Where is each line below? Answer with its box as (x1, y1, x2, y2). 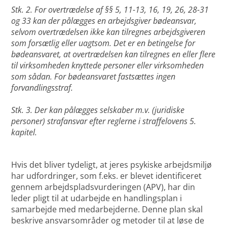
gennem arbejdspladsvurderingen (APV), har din (11, 181, 196, 193)
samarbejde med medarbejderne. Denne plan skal (11, 204, 203, 215)
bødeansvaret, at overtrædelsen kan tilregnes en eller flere (11, 49, 216, 60)
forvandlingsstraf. (11, 82, 73, 94)
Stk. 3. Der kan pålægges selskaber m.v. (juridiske (11, 104, 185, 116)
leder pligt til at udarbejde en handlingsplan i (11, 193, 182, 204)
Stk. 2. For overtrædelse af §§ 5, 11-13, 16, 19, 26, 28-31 (11, 4, 209, 16)
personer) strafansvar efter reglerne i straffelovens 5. (11, 116, 197, 127)
